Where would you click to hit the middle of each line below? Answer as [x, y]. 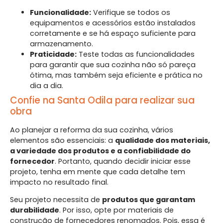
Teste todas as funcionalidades [136, 54]
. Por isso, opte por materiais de [116, 210]
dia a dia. [47, 85]
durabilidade [35, 210]
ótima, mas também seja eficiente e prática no [116, 75]
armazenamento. [61, 44]
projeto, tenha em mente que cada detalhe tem [98, 171]
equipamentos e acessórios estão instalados [113, 23]
